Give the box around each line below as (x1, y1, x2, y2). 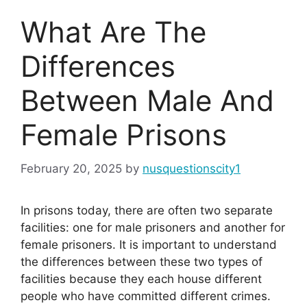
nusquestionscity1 (143, 161, 241, 175)
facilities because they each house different (21, 271, 262, 286)
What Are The (21, 14, 206, 50)
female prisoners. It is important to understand (21, 237, 277, 251)
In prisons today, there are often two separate (21, 203, 273, 217)
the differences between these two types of (21, 254, 262, 269)
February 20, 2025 (21, 161, 122, 175)
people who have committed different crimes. (21, 288, 271, 303)
